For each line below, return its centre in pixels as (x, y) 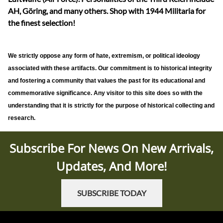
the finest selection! (42, 22)
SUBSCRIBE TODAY (111, 193)
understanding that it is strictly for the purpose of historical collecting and (111, 105)
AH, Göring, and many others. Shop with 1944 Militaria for (107, 10)
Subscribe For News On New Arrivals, (111, 148)
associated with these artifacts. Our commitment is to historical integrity (110, 68)
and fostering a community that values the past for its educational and (107, 80)
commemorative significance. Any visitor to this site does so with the (105, 93)
